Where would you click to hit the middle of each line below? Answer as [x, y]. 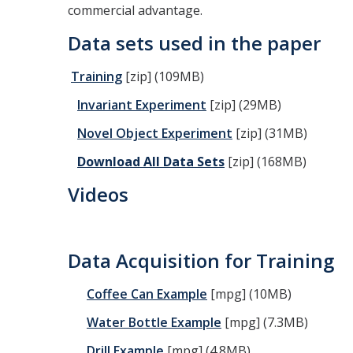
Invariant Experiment [142, 105]
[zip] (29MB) [245, 105]
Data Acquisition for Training [201, 260]
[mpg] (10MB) [249, 294]
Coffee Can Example [147, 294]
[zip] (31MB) [270, 133]
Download [109, 162]
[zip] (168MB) [266, 162]
